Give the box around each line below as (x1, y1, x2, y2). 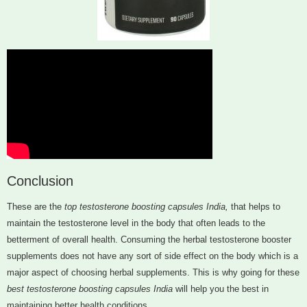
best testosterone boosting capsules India (7, 284, 173, 295)
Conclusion (7, 173, 73, 189)
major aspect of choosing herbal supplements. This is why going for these (7, 267, 299, 278)
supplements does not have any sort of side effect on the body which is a (7, 251, 298, 262)
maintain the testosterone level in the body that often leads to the (7, 218, 265, 229)
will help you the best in (173, 284, 269, 295)
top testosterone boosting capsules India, (64, 201, 228, 212)
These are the (7, 201, 64, 212)
